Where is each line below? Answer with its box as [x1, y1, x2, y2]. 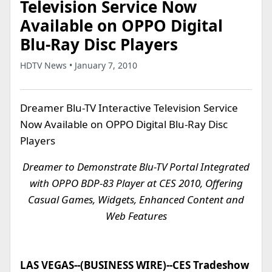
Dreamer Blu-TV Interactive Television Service [20, 101, 238, 115]
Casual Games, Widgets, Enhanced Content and [28, 192, 244, 206]
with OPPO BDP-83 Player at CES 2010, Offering [29, 176, 243, 190]
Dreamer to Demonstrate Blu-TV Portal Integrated [22, 160, 250, 174]
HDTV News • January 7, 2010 [20, 59, 137, 71]
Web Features [105, 209, 167, 223]
